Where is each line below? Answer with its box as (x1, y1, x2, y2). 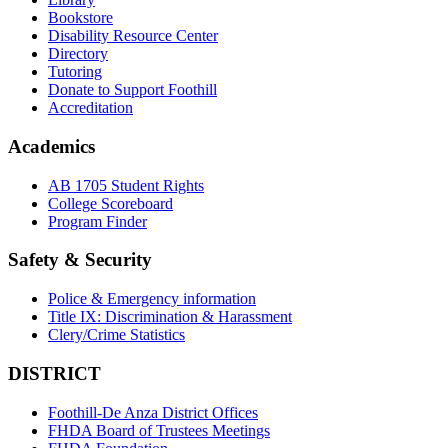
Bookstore (48, 9, 113, 27)
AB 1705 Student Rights (48, 176, 204, 194)
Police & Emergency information (48, 290, 256, 308)
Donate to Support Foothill (48, 81, 217, 99)
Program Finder (48, 212, 147, 230)
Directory (48, 45, 108, 63)
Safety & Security (8, 249, 152, 271)
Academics (8, 136, 95, 158)
